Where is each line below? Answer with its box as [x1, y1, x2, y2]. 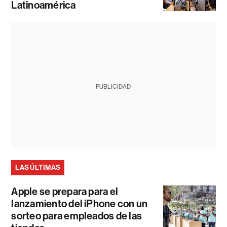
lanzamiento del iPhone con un [11, 198, 148, 210]
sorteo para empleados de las [11, 210, 142, 222]
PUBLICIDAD [96, 83, 131, 91]
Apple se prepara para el [11, 185, 119, 198]
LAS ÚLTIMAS [15, 163, 61, 172]
